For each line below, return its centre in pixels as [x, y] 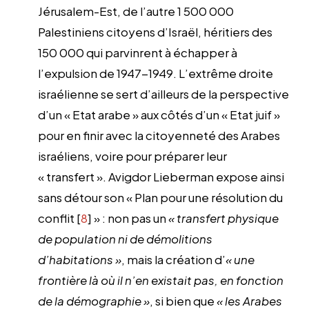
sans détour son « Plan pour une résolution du [160, 197]
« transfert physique [223, 218]
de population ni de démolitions [125, 238]
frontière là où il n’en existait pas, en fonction [161, 280]
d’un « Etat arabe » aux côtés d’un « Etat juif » [159, 114]
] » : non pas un [128, 218]
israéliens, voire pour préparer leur [132, 156]
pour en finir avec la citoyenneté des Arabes [159, 135]
